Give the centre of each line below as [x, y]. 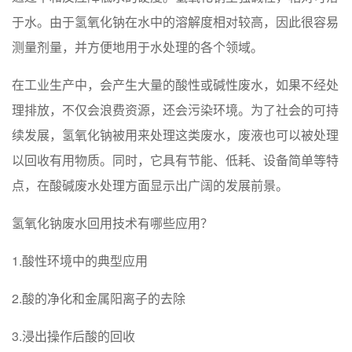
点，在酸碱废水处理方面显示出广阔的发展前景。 [150, 185]
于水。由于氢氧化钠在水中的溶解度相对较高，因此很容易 [175, 22]
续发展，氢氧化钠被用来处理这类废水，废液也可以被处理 [175, 135]
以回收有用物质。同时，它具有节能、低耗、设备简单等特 [175, 160]
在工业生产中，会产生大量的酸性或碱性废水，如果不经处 [175, 85]
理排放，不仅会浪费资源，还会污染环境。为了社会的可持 [175, 110]
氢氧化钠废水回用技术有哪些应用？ [112, 223]
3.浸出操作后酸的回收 [73, 336]
